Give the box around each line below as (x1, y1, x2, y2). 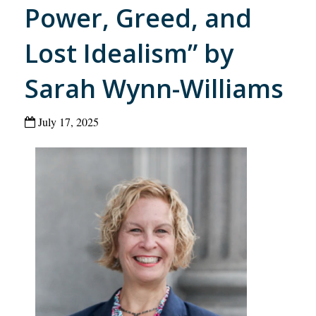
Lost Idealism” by (25, 35, 233, 71)
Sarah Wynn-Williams (25, 71, 284, 106)
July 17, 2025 (35, 114, 99, 129)
